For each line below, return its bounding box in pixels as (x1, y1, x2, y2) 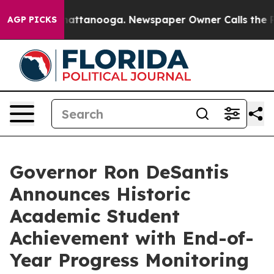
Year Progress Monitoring (10, 248, 249, 272)
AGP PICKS (7, 14, 57, 25)
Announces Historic (10, 182, 190, 206)
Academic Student (10, 204, 180, 228)
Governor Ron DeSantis (10, 160, 229, 183)
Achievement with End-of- (10, 226, 254, 250)
